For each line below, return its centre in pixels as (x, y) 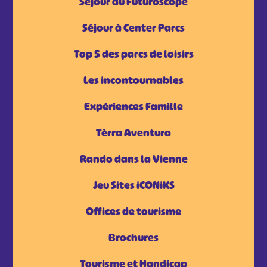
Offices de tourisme (133, 212)
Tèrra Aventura (133, 133)
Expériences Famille (133, 107)
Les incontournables (133, 80)
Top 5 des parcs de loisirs (133, 54)
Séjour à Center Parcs (133, 28)
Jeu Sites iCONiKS (133, 185)
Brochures (133, 238)
